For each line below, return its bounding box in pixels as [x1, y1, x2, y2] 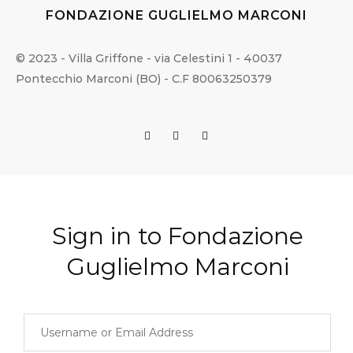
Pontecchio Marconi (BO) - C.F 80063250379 [16, 71, 272, 86]
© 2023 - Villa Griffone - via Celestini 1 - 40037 [16, 50, 282, 65]
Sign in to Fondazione [51, 221, 303, 251]
